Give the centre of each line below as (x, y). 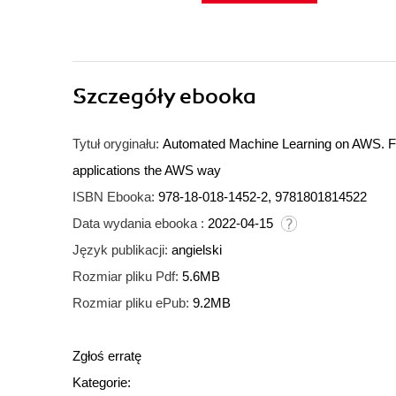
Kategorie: (102, 383)
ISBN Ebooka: (114, 197)
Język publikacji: (120, 250)
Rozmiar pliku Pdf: (126, 277)
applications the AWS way (147, 171)
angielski (197, 250)
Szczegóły (126, 97)
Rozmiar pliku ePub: (131, 303)
